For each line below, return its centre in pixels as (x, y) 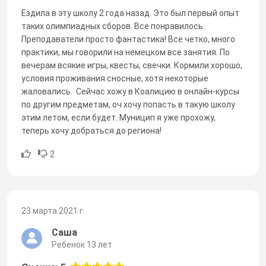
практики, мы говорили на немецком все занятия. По (126, 52)
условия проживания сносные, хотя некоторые (115, 78)
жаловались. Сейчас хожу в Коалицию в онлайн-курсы (130, 91)
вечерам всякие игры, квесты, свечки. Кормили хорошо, (132, 65)
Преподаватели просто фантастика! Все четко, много (128, 39)
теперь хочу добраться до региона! (91, 130)
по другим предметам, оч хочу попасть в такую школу (128, 104)
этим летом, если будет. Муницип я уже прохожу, (118, 117)
